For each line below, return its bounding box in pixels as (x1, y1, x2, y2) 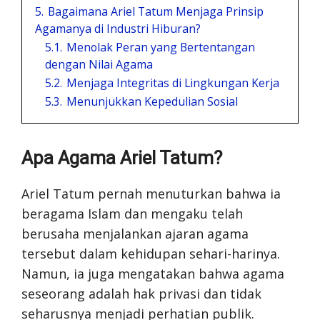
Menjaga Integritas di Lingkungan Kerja (66, 75, 279, 91)
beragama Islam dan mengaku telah (21, 205, 243, 222)
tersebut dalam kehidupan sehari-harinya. (21, 245, 280, 262)
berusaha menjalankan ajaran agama (21, 225, 249, 242)
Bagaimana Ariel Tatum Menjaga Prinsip (48, 4, 264, 19)
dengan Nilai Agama (45, 56, 153, 72)
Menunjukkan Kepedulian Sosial (66, 94, 238, 109)
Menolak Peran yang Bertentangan (66, 39, 255, 55)
